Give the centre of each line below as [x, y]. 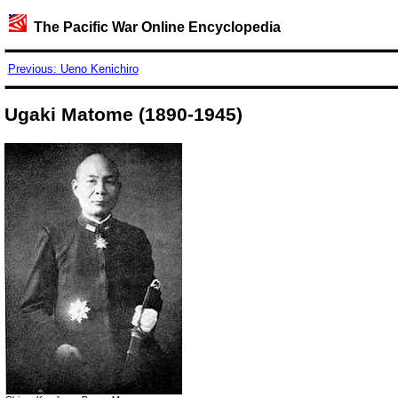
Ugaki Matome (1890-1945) [123, 114]
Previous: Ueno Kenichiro [73, 69]
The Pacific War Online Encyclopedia [153, 27]
